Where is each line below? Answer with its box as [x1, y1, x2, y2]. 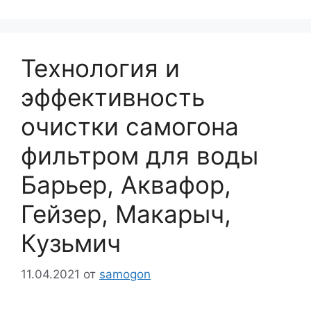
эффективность [21, 83, 205, 112]
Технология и [21, 53, 180, 83]
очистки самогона [21, 112, 239, 142]
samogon [99, 267, 151, 281]
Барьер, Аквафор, [21, 170, 231, 200]
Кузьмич [21, 228, 121, 258]
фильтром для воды [21, 141, 258, 171]
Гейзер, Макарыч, [21, 199, 231, 229]
